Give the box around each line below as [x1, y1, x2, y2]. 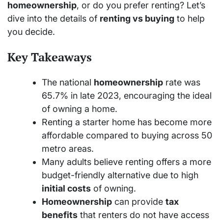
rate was [163, 77, 200, 87]
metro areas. [42, 143, 94, 154]
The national [42, 77, 94, 87]
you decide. [7, 26, 55, 37]
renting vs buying [100, 13, 174, 24]
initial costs [42, 183, 91, 193]
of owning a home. [42, 103, 117, 114]
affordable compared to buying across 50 [42, 130, 212, 140]
